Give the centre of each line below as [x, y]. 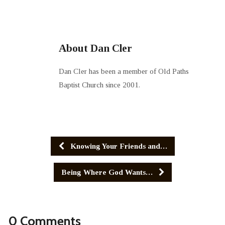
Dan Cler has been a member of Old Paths [124, 71]
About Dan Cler [95, 48]
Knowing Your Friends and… [118, 146]
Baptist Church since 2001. [99, 84]
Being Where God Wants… [108, 172]
